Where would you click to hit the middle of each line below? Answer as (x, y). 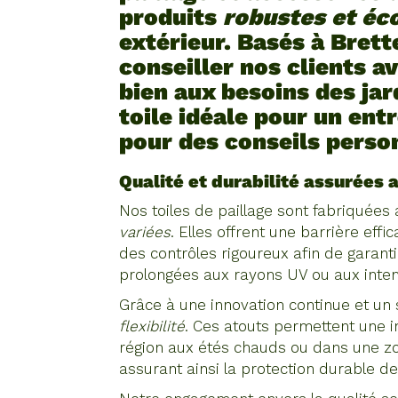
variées (145, 232)
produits (171, 17)
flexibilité (152, 326)
